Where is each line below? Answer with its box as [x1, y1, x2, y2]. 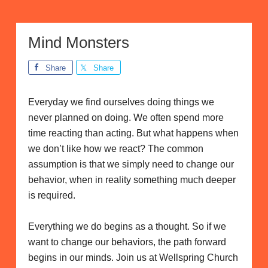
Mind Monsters [28, 33, 129, 51]
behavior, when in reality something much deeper [28, 174, 236, 185]
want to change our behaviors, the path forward [28, 236, 226, 247]
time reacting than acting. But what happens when [28, 127, 239, 138]
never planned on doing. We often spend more [28, 112, 224, 123]
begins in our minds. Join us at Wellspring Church [28, 252, 238, 263]
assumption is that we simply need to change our [28, 159, 234, 169]
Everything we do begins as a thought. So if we [28, 221, 226, 232]
